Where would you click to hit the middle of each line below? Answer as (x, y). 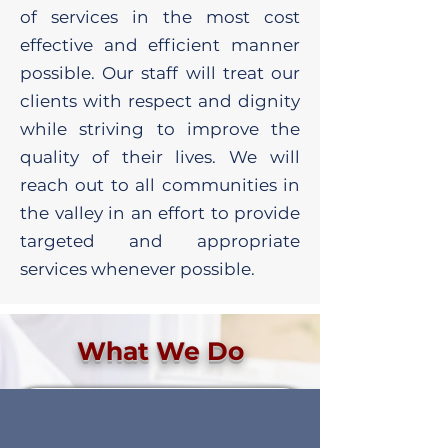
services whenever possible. (139, 269)
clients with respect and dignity (160, 101)
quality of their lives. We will (160, 157)
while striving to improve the (160, 129)
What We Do (160, 351)
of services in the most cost (160, 17)
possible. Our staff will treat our (160, 73)
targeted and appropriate (160, 241)
